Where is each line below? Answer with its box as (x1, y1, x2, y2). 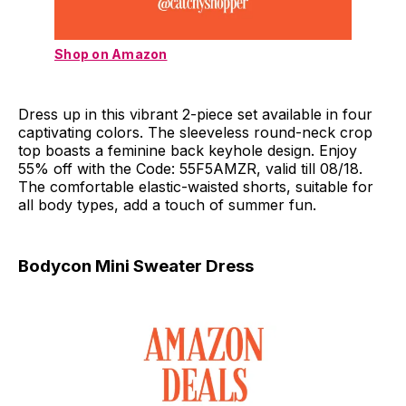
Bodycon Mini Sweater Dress (18, 256, 254, 277)
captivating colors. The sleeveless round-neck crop (18, 123, 372, 142)
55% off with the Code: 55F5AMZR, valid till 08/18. (18, 159, 362, 179)
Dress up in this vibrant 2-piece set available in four (18, 105, 372, 124)
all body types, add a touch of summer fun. (18, 196, 316, 215)
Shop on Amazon (54, 46, 168, 63)
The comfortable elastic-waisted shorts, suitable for (18, 178, 373, 197)
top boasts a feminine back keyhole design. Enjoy (18, 141, 357, 160)
